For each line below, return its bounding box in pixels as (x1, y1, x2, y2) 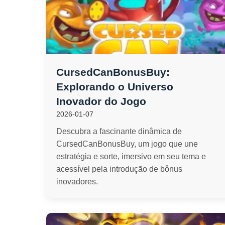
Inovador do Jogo (56, 95, 146, 107)
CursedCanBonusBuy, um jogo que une (56, 140, 198, 148)
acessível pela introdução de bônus (56, 165, 182, 173)
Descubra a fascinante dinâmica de (56, 127, 182, 136)
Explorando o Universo (56, 81, 173, 92)
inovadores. (56, 177, 98, 186)
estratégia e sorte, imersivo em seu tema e (56, 152, 206, 161)
